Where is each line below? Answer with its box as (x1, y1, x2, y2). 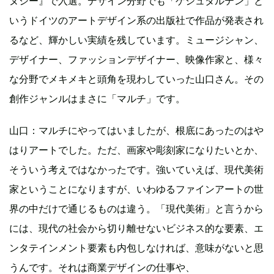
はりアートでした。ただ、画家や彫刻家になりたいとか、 (9, 143, 264, 156)
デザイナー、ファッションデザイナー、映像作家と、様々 (9, 53, 264, 65)
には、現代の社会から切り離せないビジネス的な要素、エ (9, 221, 264, 234)
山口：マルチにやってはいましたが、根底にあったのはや (9, 124, 264, 136)
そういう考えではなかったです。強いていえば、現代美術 (9, 163, 264, 176)
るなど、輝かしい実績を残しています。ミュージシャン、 (9, 33, 264, 46)
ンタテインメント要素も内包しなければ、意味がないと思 (9, 241, 264, 254)
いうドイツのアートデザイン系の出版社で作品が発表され (9, 13, 264, 26)
